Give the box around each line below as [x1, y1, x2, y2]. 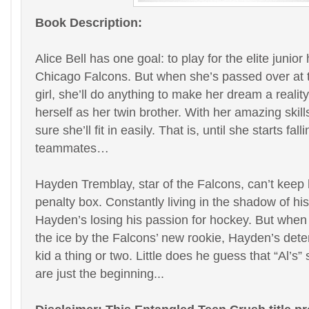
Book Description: [35, 15, 146, 30]
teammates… [35, 141, 109, 155]
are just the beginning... [35, 266, 164, 281]
